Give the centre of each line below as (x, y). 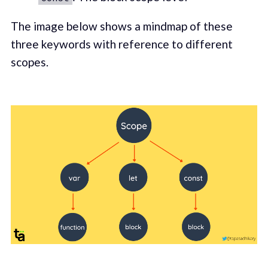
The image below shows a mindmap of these (121, 26)
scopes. (29, 62)
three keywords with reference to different (121, 44)
